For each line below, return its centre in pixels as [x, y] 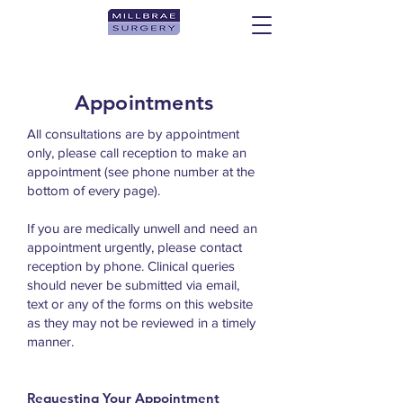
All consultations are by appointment [133, 134]
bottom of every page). [94, 190]
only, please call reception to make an [137, 152]
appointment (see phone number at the [141, 171]
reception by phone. [87, 266]
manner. [50, 341]
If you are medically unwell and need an [142, 228]
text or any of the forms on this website [140, 304]
